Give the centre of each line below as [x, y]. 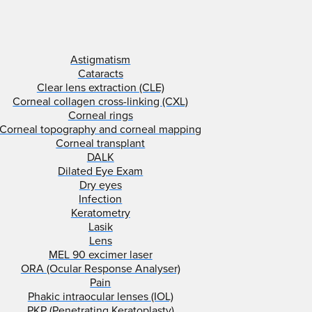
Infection [101, 200]
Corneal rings [100, 116]
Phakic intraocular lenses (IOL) [100, 297]
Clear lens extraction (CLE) [100, 88]
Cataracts [100, 74]
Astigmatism [101, 60]
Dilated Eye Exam [101, 172]
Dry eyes [100, 186]
